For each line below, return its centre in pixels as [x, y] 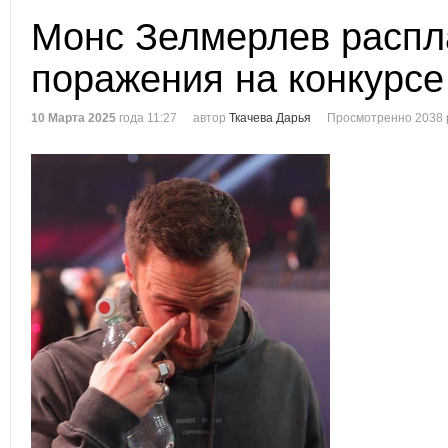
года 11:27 [146, 118]
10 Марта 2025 [73, 118]
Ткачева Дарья [270, 118]
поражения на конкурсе [237, 79]
